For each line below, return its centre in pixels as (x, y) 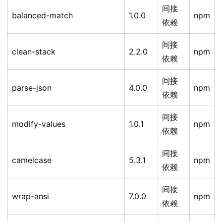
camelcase (32, 160)
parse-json (32, 88)
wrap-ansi (30, 196)
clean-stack (34, 52)
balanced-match (42, 16)
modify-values (39, 124)
